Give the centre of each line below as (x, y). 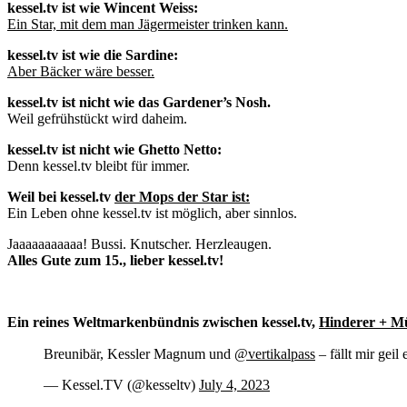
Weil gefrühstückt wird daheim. (97, 118)
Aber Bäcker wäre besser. (81, 71)
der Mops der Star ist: (182, 196)
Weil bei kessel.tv (61, 196)
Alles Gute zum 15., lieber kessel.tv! (115, 260)
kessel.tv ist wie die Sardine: (93, 55)
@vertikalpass (275, 353)
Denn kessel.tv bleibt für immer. (99, 165)
